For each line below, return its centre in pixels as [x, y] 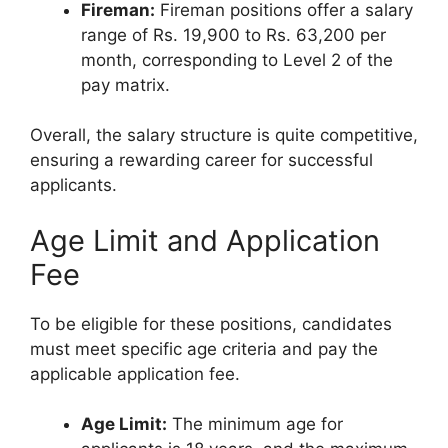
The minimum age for [255, 424]
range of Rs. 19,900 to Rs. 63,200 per [233, 34]
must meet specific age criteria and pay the [204, 348]
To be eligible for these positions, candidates [211, 323]
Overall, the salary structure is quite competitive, [224, 135]
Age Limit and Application [205, 240]
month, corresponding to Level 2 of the [237, 59]
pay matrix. [125, 84]
